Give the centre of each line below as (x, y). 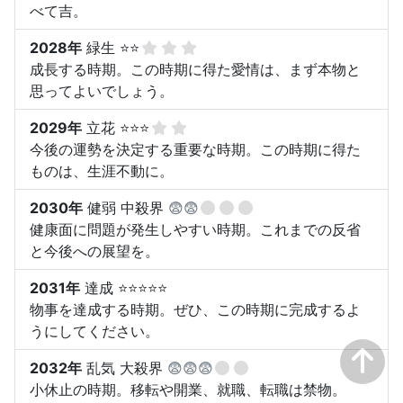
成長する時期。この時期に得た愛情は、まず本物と (195, 69)
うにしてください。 (94, 331)
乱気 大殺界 (125, 367)
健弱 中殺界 (125, 207)
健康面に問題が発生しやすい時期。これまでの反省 (195, 229)
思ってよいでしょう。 (102, 90)
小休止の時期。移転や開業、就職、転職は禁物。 (188, 389)
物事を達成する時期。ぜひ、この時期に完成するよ (195, 309)
